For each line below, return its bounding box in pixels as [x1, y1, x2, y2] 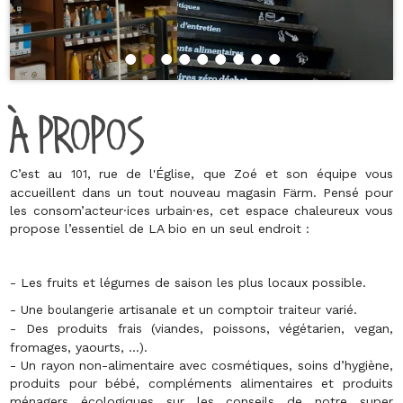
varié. [321, 302, 358, 317]
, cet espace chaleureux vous [210, 203, 393, 218]
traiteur [278, 303, 322, 317]
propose [10, 221, 66, 236]
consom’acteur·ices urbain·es [32, 203, 210, 218]
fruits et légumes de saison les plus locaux [42, 275, 313, 290]
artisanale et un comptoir [114, 302, 279, 317]
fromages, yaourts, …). [10, 340, 148, 354]
